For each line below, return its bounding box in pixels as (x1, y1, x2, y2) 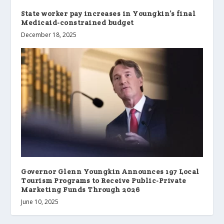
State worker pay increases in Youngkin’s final (21, 9, 196, 18)
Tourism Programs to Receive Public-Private (21, 176, 186, 185)
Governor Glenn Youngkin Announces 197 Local (21, 167, 199, 176)
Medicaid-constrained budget (21, 18, 134, 27)
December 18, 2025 (21, 30, 77, 39)
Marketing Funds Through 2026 (21, 185, 140, 194)
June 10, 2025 (21, 197, 59, 206)
